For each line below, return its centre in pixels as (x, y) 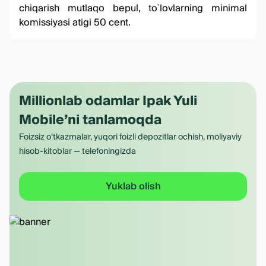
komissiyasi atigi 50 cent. (75, 23)
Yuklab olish (133, 186)
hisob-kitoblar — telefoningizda (77, 151)
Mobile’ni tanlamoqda (90, 120)
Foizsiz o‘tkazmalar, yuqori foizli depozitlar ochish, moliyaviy (130, 137)
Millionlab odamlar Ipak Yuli (108, 101)
